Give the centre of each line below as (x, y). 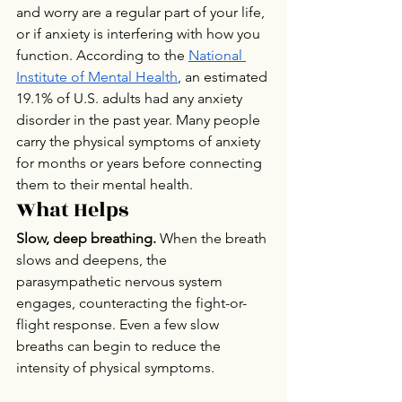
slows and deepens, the (93, 260)
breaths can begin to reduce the (120, 346)
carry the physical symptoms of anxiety (140, 141)
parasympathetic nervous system (121, 281)
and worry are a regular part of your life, (142, 12)
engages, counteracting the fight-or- (131, 303)
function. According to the (102, 55)
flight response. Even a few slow (119, 324)
